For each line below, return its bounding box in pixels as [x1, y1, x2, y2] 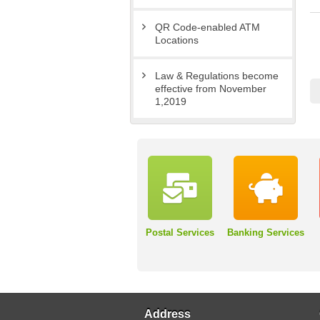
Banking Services [227, 228, 304, 239]
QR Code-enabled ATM [155, 21, 260, 34]
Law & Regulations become [155, 70, 279, 82]
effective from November [155, 83, 266, 95]
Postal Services [146, 228, 214, 239]
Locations [155, 34, 199, 46]
